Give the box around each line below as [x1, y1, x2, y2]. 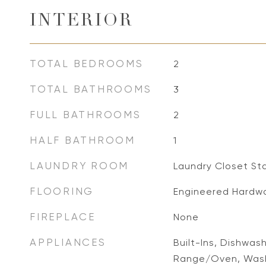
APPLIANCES [30, 236, 106, 248]
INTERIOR [30, 13, 134, 30]
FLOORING [30, 185, 94, 197]
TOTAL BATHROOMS [30, 83, 152, 95]
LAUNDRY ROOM [30, 160, 129, 172]
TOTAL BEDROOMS [30, 58, 144, 69]
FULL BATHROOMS [30, 109, 141, 121]
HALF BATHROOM [30, 134, 135, 146]
